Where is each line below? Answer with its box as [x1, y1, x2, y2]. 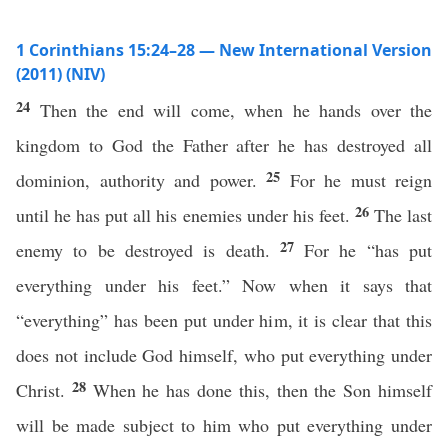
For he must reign [289, 168, 432, 192]
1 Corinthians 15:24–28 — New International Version [16, 39, 432, 61]
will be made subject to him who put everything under [16, 413, 432, 437]
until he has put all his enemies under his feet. [16, 203, 355, 227]
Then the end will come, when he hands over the [39, 98, 432, 122]
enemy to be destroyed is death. [16, 238, 280, 262]
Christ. [16, 378, 72, 402]
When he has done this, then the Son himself [92, 378, 433, 402]
